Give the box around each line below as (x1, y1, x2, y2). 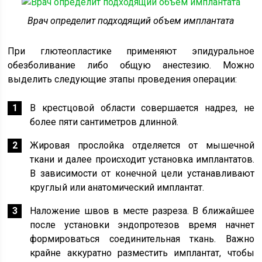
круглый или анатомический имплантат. (30, 181, 205, 193)
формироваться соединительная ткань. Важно (30, 233, 254, 244)
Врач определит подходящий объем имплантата (27, 15, 235, 26)
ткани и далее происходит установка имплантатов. (30, 153, 254, 165)
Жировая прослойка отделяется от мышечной (30, 139, 254, 151)
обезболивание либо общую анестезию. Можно (8, 59, 254, 71)
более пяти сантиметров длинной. (30, 116, 179, 127)
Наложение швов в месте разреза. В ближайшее (30, 205, 254, 216)
